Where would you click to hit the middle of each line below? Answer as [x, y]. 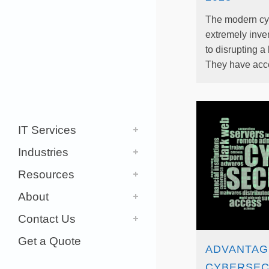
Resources [46, 174]
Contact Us [47, 219]
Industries [43, 152]
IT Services [47, 130]
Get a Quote [50, 241]
